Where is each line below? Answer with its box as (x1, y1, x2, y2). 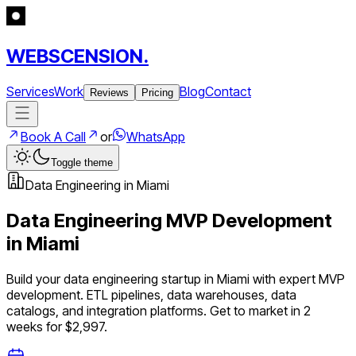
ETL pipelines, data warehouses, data (87, 286, 296, 303)
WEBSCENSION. (6, 44, 149, 68)
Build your (6, 270, 64, 287)
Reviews (90, 86, 129, 99)
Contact (205, 83, 251, 99)
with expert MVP (250, 270, 345, 287)
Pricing (141, 86, 173, 99)
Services (6, 83, 54, 99)
